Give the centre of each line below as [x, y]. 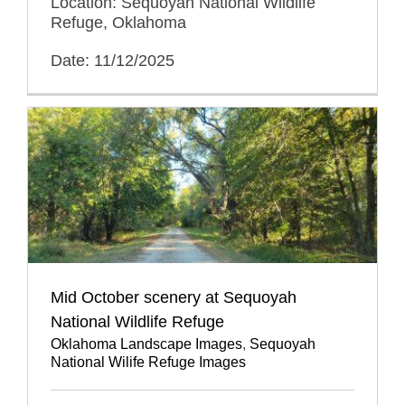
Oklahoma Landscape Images [146, 344]
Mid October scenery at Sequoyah [173, 297]
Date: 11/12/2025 [112, 60]
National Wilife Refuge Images [148, 362]
